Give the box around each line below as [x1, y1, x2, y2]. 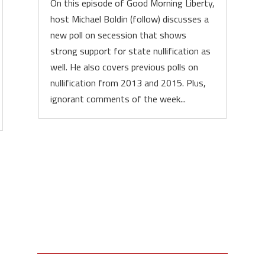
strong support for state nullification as [50, 44, 211, 58]
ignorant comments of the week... [50, 92, 186, 106]
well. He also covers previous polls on [50, 60, 198, 74]
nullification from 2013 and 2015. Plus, [50, 76, 206, 90]
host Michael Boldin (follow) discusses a [50, 12, 209, 26]
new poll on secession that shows [50, 28, 186, 42]
